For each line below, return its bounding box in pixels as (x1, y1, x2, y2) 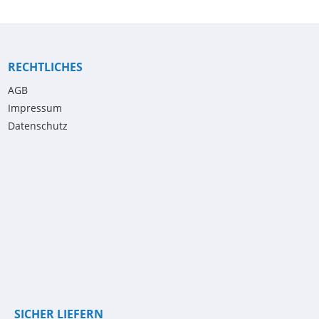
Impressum (8, 101, 63, 115)
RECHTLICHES (8, 59, 83, 75)
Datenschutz (8, 119, 68, 132)
